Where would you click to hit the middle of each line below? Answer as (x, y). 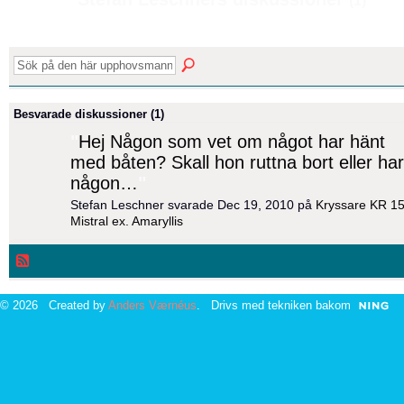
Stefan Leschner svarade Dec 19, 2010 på (193, 205)
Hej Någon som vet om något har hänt (232, 141)
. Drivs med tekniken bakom (274, 305)
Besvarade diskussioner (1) (89, 114)
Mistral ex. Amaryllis (127, 221)
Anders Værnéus (152, 305)
